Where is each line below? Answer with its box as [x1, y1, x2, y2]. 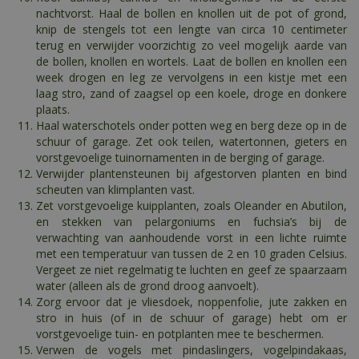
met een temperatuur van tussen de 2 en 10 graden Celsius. [36, 246, 347, 262]
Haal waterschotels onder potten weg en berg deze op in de [36, 118, 347, 134]
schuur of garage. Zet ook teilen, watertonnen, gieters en [36, 134, 347, 150]
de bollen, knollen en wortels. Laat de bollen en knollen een [36, 54, 347, 70]
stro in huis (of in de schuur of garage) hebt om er [36, 310, 347, 326]
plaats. [36, 102, 70, 118]
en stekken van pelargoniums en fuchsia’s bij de [36, 214, 347, 230]
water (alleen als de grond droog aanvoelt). [36, 278, 259, 294]
